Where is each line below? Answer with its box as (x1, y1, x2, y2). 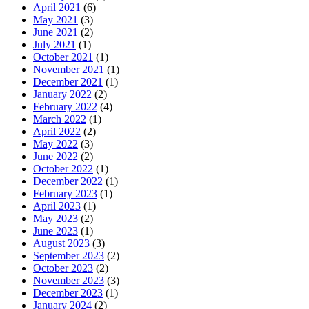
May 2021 (33, 14, 78, 26)
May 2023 (33, 212, 78, 225)
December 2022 (33, 175, 103, 188)
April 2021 (33, 1, 81, 14)
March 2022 (33, 113, 86, 126)
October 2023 (33, 262, 93, 275)
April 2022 (33, 126, 81, 138)
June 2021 (33, 26, 78, 39)
